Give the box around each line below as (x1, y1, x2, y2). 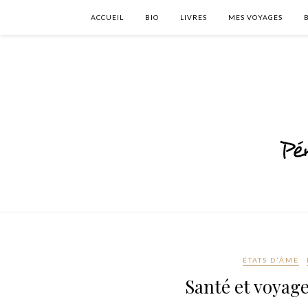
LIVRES (180, 13, 207, 21)
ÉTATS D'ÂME (242, 256, 299, 264)
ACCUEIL (91, 13, 124, 21)
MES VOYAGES (228, 13, 283, 21)
